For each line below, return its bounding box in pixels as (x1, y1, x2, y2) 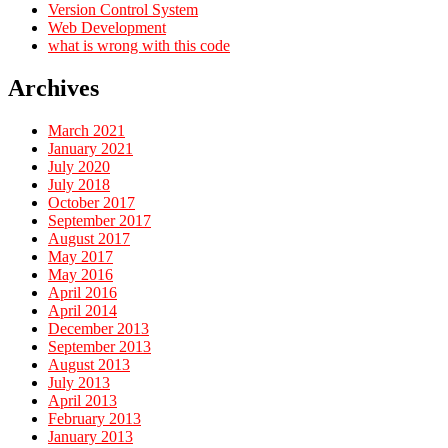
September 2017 (48, 211, 151, 229)
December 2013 (48, 319, 149, 337)
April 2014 (48, 301, 117, 319)
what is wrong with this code (48, 36, 230, 54)
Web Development (48, 18, 166, 36)
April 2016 (48, 283, 117, 301)
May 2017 (48, 247, 113, 265)
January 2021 (48, 139, 133, 157)
